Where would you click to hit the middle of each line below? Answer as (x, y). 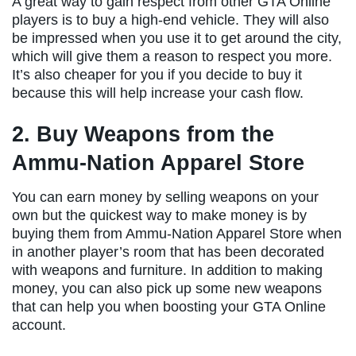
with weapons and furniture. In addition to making (167, 270)
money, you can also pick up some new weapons (167, 288)
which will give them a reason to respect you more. (172, 56)
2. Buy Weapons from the (143, 134)
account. (39, 325)
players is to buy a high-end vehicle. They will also (170, 19)
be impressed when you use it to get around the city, (177, 38)
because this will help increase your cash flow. (158, 93)
